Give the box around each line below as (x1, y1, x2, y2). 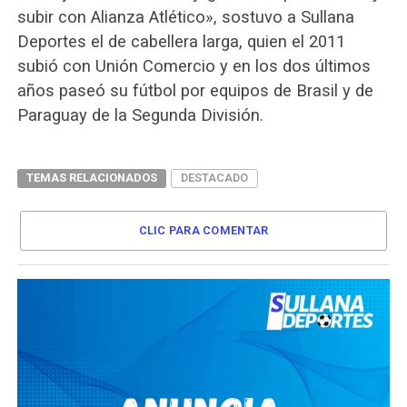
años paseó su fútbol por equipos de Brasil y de (16, 80, 373, 100)
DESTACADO (180, 170, 248, 184)
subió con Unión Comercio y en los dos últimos (16, 55, 371, 75)
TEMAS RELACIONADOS (25, 170, 157, 184)
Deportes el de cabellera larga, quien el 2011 (16, 31, 345, 51)
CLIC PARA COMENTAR (138, 223, 269, 237)
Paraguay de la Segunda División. (16, 104, 263, 124)
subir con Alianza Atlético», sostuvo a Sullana (16, 6, 354, 26)
